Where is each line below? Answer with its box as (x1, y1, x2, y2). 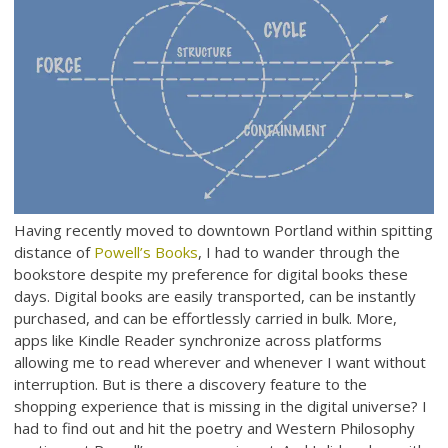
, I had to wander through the (198, 241, 401, 262)
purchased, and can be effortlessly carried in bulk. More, (14, 307, 398, 328)
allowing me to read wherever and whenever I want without (14, 351, 427, 372)
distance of (14, 241, 95, 262)
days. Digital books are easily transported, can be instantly (14, 285, 417, 306)
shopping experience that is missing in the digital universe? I (14, 395, 428, 416)
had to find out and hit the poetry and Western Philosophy (14, 417, 416, 438)
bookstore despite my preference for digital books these (14, 263, 409, 284)
